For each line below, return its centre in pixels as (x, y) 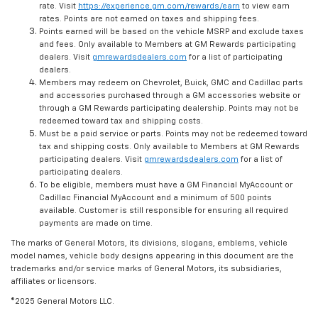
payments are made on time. (96, 224)
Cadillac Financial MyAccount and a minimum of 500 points (155, 198)
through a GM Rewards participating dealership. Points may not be (169, 109)
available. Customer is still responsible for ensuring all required (164, 211)
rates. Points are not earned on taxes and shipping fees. (149, 19)
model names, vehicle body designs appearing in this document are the (152, 256)
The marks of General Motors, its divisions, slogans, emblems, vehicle (149, 243)
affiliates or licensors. (54, 282)
